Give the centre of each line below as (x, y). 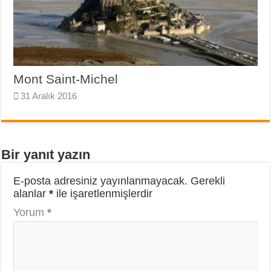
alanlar (31, 194)
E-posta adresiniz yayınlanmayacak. (101, 181)
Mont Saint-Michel (66, 79)
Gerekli (208, 181)
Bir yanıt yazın (46, 155)
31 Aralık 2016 (49, 96)
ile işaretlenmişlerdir (103, 194)
